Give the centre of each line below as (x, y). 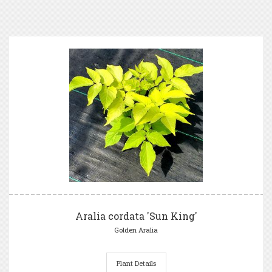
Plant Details (136, 263)
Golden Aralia (136, 230)
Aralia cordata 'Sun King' (136, 216)
